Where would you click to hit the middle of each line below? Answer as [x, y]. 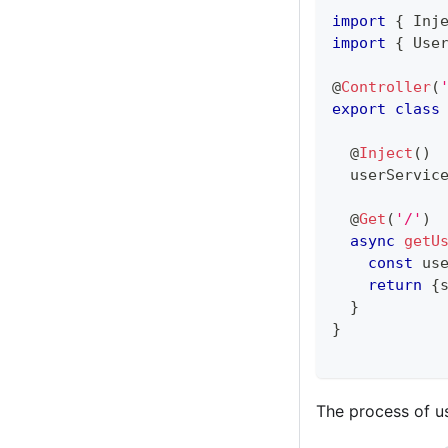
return [395, 284]
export [359, 108]
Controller [386, 86]
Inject [386, 152]
